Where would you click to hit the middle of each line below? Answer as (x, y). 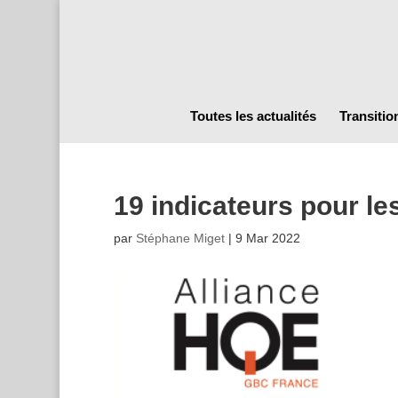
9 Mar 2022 (267, 238)
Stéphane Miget (180, 238)
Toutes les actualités (253, 116)
